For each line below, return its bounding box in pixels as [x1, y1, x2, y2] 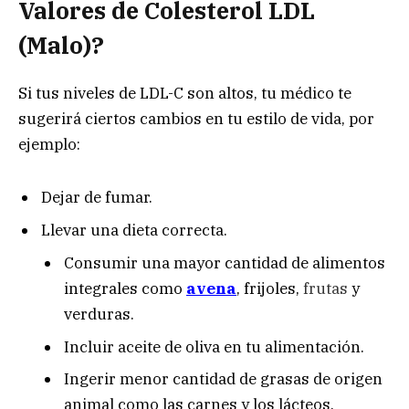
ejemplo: [18, 133, 80, 154]
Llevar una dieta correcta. [41, 219, 227, 240]
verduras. [64, 304, 134, 325]
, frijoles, [236, 278, 303, 299]
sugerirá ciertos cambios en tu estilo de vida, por [18, 108, 374, 129]
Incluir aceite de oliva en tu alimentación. [64, 336, 364, 357]
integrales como [64, 278, 186, 299]
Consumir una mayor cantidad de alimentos [64, 253, 385, 274]
